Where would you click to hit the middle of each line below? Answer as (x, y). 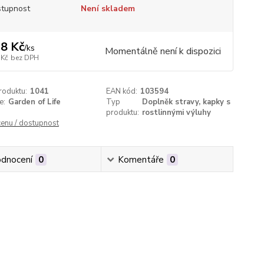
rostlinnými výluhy (177, 113)
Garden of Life (34, 102)
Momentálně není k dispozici (163, 51)
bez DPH (24, 58)
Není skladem (108, 9)
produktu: (123, 113)
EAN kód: (122, 91)
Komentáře (141, 160)
